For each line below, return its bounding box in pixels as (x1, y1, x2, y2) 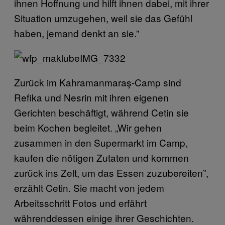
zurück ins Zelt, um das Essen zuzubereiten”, (14, 165, 208, 179)
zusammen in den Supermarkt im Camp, (14, 135, 188, 149)
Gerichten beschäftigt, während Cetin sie (14, 105, 189, 119)
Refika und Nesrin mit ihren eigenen (14, 90, 169, 104)
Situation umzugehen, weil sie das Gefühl (14, 11, 192, 25)
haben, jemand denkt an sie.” (14, 26, 139, 40)
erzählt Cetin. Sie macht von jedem (14, 180, 164, 194)
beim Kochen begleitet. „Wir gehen (14, 120, 162, 134)
